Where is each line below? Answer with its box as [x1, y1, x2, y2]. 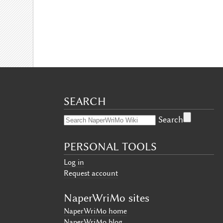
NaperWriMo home [63, 206, 127, 216]
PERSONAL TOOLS [63, 140, 157, 153]
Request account [63, 169, 118, 178]
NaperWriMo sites [63, 191, 149, 204]
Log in [63, 158, 84, 167]
